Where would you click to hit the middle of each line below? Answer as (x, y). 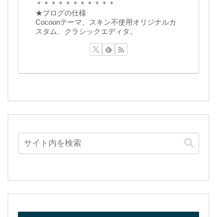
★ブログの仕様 (61, 13)
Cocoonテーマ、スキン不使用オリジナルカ (106, 22)
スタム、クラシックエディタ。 (86, 31)
